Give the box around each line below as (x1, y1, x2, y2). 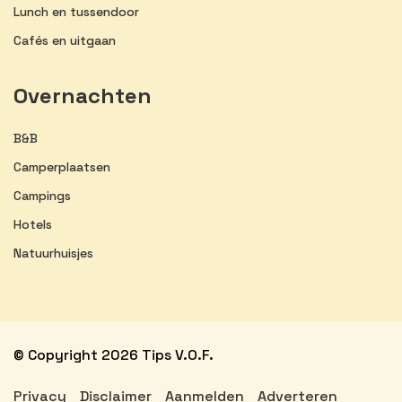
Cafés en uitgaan (13, 31, 116, 48)
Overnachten (13, 81, 152, 109)
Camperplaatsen (13, 158, 110, 175)
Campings (13, 187, 71, 204)
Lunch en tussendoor (13, 3, 139, 20)
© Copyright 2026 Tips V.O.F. (13, 345, 214, 364)
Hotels (13, 215, 52, 232)
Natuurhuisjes (13, 244, 93, 261)
